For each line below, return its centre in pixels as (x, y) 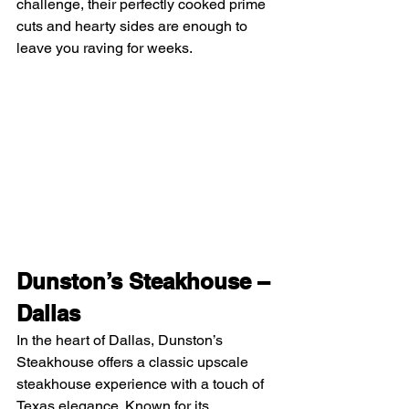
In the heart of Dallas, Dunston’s (121, 341)
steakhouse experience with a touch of (142, 384)
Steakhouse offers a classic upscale (134, 362)
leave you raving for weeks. (105, 48)
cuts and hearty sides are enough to (134, 26)
